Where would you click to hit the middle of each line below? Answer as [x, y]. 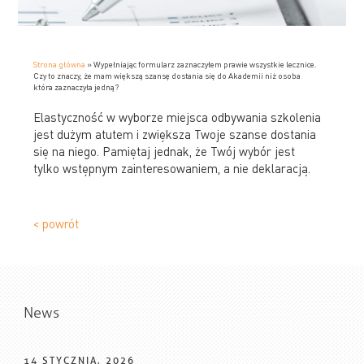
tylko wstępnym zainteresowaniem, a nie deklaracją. [172, 168]
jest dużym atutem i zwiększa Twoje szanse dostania [175, 134]
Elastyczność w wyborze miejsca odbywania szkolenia [178, 117]
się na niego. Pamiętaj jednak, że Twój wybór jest [165, 151]
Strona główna [60, 64]
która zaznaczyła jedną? [76, 87]
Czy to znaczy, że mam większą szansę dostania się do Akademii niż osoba [167, 75]
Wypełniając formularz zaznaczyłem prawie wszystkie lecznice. [206, 64]
